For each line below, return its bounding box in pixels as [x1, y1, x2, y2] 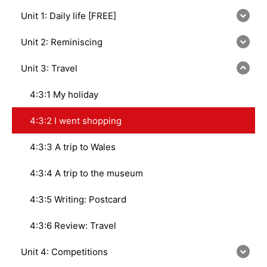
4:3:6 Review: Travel [30, 219, 116, 231]
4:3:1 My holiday [30, 88, 98, 100]
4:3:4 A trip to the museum [30, 167, 143, 179]
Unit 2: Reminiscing [21, 36, 103, 48]
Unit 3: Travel [21, 62, 77, 74]
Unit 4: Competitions [21, 246, 108, 257]
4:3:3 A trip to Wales [30, 141, 116, 153]
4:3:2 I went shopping [30, 114, 122, 126]
